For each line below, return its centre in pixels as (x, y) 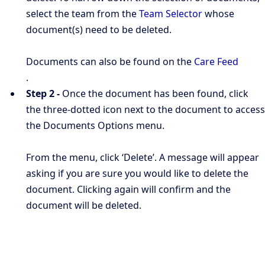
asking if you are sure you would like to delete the (137, 173)
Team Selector (171, 14)
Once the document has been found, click (154, 93)
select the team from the (83, 14)
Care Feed (216, 62)
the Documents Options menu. (95, 125)
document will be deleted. (84, 205)
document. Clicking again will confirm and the (128, 189)
